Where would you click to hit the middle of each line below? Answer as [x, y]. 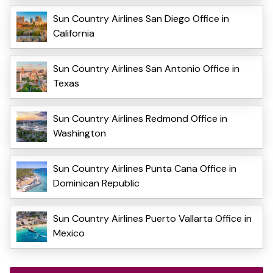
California [74, 33]
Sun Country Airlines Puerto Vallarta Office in [152, 218]
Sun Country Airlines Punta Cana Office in [145, 168]
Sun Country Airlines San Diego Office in [141, 18]
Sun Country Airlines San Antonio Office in [146, 68]
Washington [80, 133]
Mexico [69, 233]
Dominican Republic [96, 183]
